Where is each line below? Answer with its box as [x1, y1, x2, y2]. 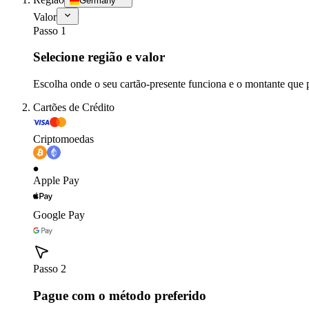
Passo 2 [33, 263, 66, 275]
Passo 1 [33, 24, 66, 37]
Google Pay [33, 209, 85, 221]
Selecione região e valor [33, 50, 165, 65]
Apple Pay [33, 175, 79, 187]
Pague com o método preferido [33, 288, 206, 303]
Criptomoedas [33, 133, 94, 146]
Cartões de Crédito [33, 101, 114, 114]
